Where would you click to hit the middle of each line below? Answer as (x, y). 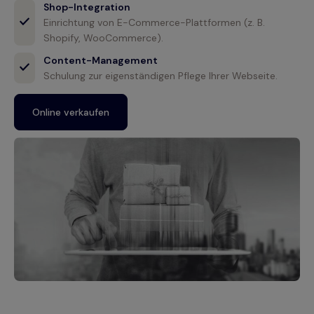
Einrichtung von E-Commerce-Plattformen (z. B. (154, 23)
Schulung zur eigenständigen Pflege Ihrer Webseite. (161, 76)
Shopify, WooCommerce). (103, 38)
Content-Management (101, 61)
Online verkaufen (71, 112)
